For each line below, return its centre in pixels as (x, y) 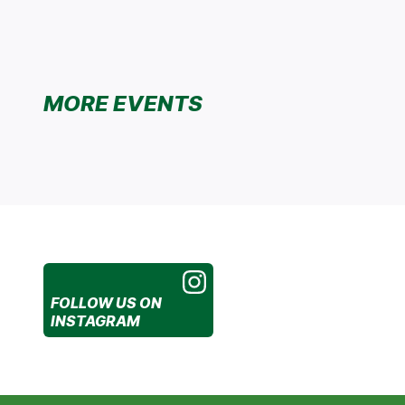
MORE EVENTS (123, 104)
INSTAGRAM (95, 321)
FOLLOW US (95, 303)
